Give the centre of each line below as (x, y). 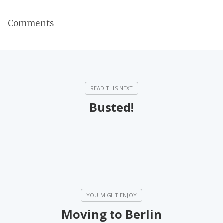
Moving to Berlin (111, 214)
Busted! (111, 107)
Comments (31, 23)
